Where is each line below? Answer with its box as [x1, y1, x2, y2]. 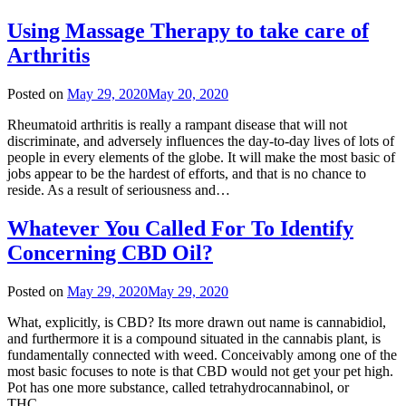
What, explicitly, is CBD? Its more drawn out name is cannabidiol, [7, 314, 386, 331]
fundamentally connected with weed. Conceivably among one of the [7, 347, 397, 363]
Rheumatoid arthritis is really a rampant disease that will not [7, 117, 347, 133]
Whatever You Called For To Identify [7, 217, 353, 241]
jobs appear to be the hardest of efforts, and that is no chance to [7, 166, 366, 182]
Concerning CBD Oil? [7, 241, 213, 266]
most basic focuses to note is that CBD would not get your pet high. [7, 363, 393, 380]
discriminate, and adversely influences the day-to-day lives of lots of [7, 133, 394, 150]
